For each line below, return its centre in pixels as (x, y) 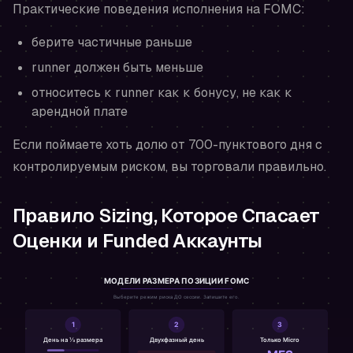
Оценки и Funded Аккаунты (137, 241)
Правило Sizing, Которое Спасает (166, 216)
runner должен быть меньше (117, 68)
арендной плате (80, 112)
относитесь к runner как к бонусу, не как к (162, 93)
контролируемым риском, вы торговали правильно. (169, 167)
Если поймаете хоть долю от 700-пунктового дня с (167, 145)
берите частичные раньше (112, 43)
